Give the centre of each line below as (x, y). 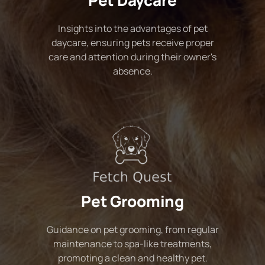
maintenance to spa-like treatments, (132, 243)
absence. (132, 71)
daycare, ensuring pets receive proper (132, 43)
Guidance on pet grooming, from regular (132, 229)
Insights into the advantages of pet (132, 29)
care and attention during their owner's (132, 57)
